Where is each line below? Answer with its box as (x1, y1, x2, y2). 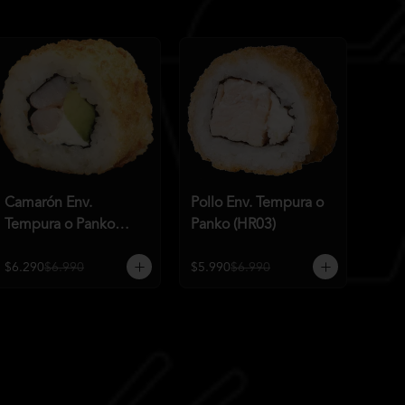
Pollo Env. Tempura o (191, 195, 324, 211)
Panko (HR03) (191, 217, 276, 232)
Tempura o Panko (5, 217, 115, 232)
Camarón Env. (5, 195, 92, 211)
